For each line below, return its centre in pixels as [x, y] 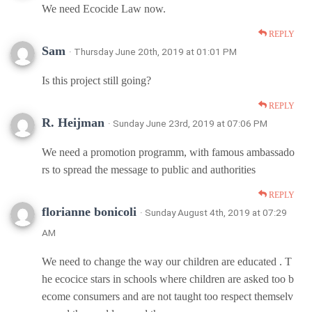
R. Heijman [75, 122]
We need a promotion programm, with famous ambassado [168, 152]
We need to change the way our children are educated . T [167, 261]
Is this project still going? [96, 80]
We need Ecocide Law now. [104, 8]
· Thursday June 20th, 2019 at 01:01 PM [153, 51]
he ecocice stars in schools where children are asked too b [168, 279]
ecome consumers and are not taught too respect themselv [167, 296]
